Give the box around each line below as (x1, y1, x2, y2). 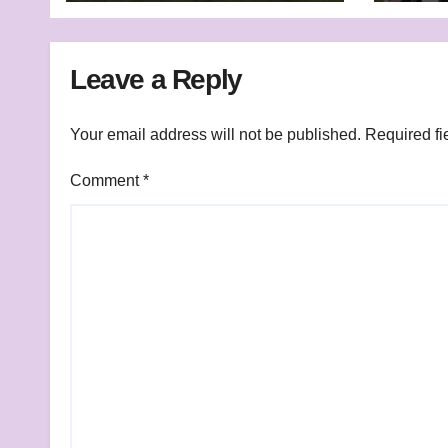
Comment (70, 172, 143, 190)
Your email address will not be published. (70, 126, 361, 144)
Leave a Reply (70, 64, 242, 96)
